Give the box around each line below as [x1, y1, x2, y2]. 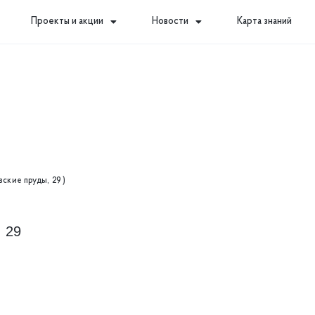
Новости [151, 16, 188, 27]
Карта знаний [236, 16, 292, 27]
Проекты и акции [30, 16, 103, 27]
